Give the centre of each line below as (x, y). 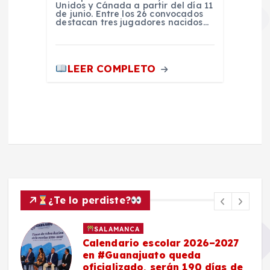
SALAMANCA (117, 229)
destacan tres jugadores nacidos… (132, 23)
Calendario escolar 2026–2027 (161, 243)
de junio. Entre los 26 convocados (129, 14)
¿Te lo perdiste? (90, 200)
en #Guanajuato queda (142, 255)
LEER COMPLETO (113, 69)
